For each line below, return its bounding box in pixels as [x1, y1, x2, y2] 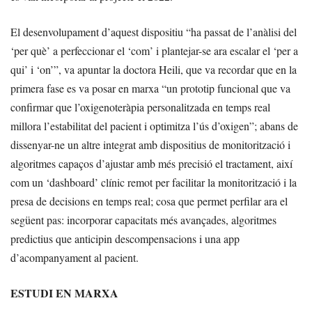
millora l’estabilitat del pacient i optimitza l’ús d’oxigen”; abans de [10, 118, 298, 134]
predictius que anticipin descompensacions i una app [10, 231, 240, 247]
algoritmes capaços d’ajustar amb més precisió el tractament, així [10, 156, 292, 171]
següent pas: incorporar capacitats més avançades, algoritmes [10, 212, 276, 228]
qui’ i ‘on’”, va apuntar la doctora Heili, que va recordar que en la [10, 62, 297, 77]
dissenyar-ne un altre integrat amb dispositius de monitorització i [10, 137, 290, 153]
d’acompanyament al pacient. [10, 250, 139, 265]
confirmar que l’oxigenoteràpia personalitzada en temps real [10, 100, 270, 115]
